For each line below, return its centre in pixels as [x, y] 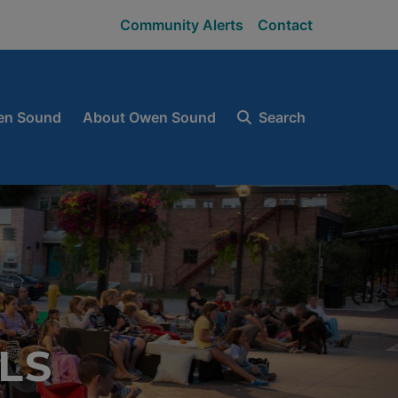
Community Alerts [182, 25]
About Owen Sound [149, 117]
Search [282, 117]
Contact [285, 25]
